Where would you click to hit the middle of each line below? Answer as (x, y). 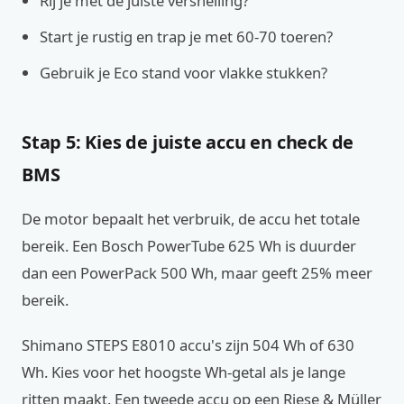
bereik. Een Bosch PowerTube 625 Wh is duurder (189, 246)
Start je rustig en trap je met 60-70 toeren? (186, 37)
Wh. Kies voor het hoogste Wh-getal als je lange (184, 372)
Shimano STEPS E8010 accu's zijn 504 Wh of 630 (188, 345)
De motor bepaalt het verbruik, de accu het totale (191, 219)
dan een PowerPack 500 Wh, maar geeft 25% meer (197, 273)
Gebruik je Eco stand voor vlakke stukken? (184, 73)
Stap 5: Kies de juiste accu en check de (188, 142)
